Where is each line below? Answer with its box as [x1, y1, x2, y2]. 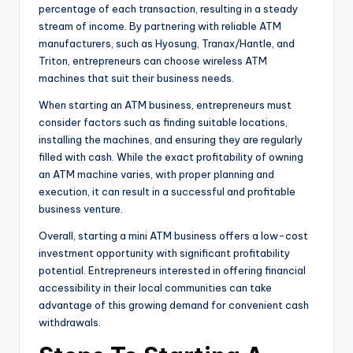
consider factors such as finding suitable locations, [39, 116, 288, 129]
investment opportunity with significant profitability [39, 247, 290, 260]
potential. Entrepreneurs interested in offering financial [39, 264, 306, 277]
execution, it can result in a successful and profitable [39, 185, 295, 199]
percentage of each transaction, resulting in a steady [39, 2, 298, 16]
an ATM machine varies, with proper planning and [39, 168, 274, 181]
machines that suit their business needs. [39, 72, 234, 85]
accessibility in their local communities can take [39, 281, 272, 295]
